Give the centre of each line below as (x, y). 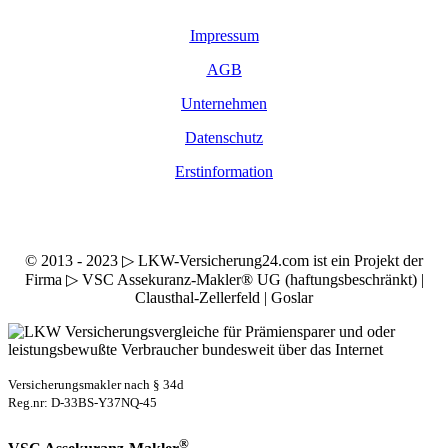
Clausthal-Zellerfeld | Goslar (224, 297)
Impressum (224, 35)
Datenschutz (224, 137)
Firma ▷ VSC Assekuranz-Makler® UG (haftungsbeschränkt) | (224, 279)
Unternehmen (224, 103)
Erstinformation (224, 171)
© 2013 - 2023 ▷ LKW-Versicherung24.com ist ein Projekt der (224, 260)
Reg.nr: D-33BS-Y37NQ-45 (82, 402)
